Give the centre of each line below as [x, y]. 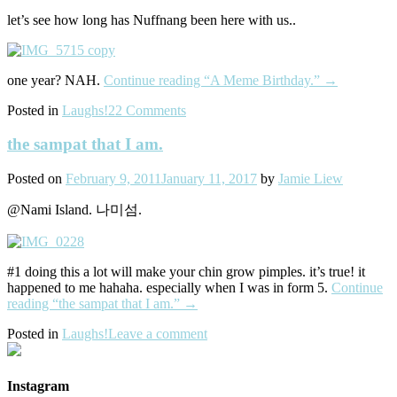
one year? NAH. [55, 80]
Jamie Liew [311, 179]
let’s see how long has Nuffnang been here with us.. [152, 19]
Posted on [36, 179]
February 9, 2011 [113, 179]
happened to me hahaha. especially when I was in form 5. [169, 288]
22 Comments [147, 110]
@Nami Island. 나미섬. [74, 210]
